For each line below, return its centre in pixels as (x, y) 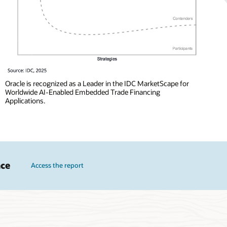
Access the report (57, 165)
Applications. (25, 101)
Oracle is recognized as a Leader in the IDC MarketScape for (97, 84)
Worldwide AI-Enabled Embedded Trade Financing (83, 92)
